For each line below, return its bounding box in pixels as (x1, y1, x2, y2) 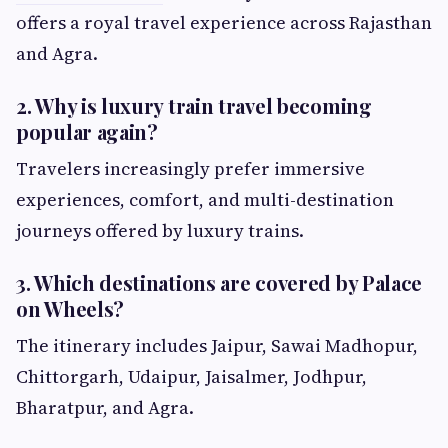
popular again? (16, 118, 158, 146)
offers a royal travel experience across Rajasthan (16, 10, 432, 36)
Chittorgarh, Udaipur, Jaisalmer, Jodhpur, (16, 364, 367, 390)
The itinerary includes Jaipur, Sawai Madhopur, (16, 333, 418, 359)
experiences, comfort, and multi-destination (16, 187, 394, 213)
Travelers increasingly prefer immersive (16, 156, 365, 182)
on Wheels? (16, 295, 124, 323)
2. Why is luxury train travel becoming (16, 92, 372, 120)
